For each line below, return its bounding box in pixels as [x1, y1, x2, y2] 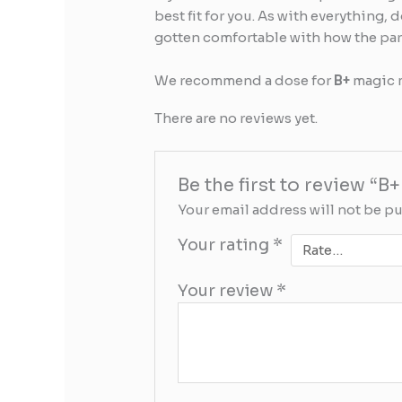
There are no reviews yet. [154, 109, 319, 127]
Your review [178, 280, 277, 301]
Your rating [178, 234, 274, 255]
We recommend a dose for [154, 71, 335, 89]
